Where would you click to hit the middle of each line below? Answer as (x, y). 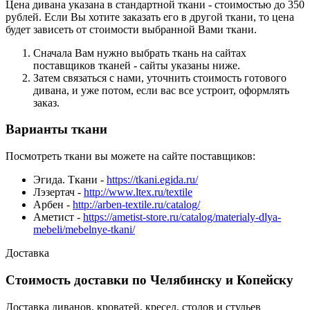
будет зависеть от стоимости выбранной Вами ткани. (131, 29)
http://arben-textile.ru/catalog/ (136, 205)
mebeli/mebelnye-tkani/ (84, 230)
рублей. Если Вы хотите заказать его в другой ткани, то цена (150, 17)
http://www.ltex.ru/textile (138, 192)
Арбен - (53, 205)
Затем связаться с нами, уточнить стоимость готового (160, 77)
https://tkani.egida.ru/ (152, 180)
